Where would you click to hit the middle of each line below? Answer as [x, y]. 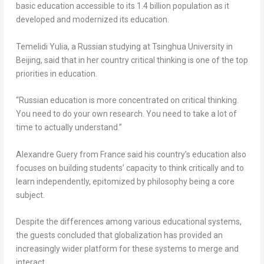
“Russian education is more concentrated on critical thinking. [127, 100]
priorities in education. [56, 73]
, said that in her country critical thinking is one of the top [144, 60]
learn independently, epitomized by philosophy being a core [125, 181]
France [113, 154]
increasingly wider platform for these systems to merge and [127, 248]
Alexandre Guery [47, 154]
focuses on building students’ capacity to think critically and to [130, 168]
